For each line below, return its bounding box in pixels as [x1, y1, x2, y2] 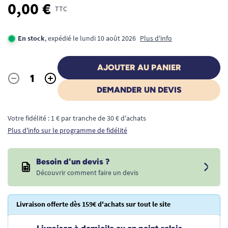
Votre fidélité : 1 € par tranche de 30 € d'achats [8, 113, 146, 123]
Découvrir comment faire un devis [36, 168, 138, 177]
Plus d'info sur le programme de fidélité [8, 126, 127, 135]
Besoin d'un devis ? [36, 157, 109, 166]
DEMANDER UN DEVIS [96, 85, 182, 95]
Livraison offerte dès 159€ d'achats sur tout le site [16, 199, 170, 209]
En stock [18, 34, 45, 43]
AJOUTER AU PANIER [97, 63, 181, 72]
